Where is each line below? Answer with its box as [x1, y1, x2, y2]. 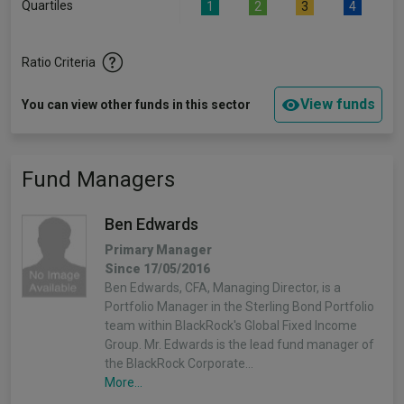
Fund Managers [22, 167, 175, 192]
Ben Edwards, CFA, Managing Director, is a [105, 280, 341, 295]
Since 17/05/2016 [105, 262, 210, 276]
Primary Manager [105, 243, 212, 257]
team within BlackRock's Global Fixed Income [105, 318, 357, 333]
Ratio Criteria [22, 55, 96, 69]
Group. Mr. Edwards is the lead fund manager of [105, 337, 374, 352]
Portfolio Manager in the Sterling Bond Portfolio [105, 299, 374, 314]
